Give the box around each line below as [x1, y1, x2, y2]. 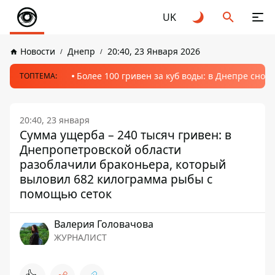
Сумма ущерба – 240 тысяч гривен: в [20, 126, 231, 143]
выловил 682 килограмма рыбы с [20, 171, 212, 187]
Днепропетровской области [20, 141, 181, 158]
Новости [20, 45, 55, 57]
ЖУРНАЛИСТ [54, 231, 107, 243]
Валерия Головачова [54, 217, 153, 231]
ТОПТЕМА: [20, 71, 57, 81]
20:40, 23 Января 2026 [107, 45, 200, 57]
